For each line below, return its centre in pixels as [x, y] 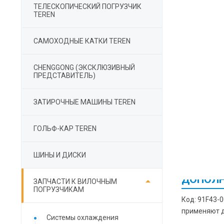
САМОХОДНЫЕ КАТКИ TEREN [82, 41]
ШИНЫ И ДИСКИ [60, 155]
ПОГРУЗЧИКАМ [59, 189]
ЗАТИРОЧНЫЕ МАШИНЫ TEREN [84, 102]
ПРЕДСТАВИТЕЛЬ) [64, 75]
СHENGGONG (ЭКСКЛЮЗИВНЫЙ [84, 67]
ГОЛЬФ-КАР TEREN [65, 128]
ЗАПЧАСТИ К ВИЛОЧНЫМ [75, 181]
